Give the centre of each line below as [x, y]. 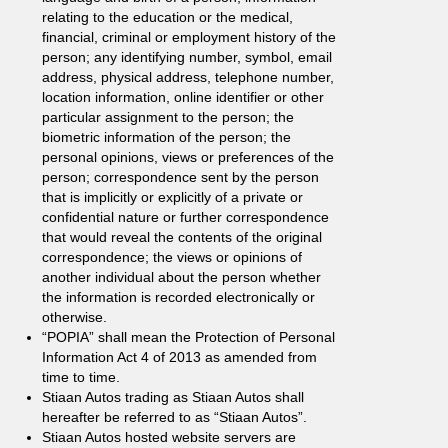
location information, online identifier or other [183, 97]
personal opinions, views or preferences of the [188, 157]
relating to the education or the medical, [167, 17]
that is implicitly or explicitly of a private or [172, 197]
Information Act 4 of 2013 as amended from [179, 357]
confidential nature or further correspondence [185, 217]
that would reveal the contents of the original [182, 237]
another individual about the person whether [181, 277]
